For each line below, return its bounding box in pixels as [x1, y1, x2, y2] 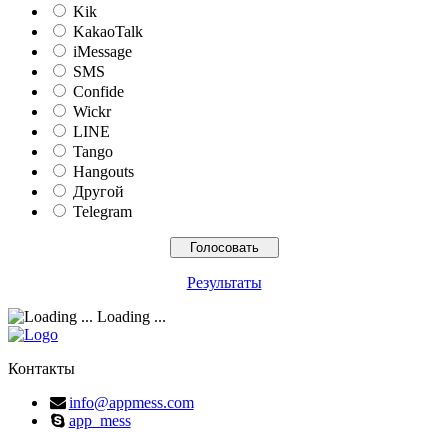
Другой [73, 183, 124, 201]
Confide [73, 83, 124, 101]
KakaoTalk [73, 23, 143, 41]
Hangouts [73, 163, 134, 181]
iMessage [73, 43, 132, 61]
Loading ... [93, 308, 166, 326]
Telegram [73, 203, 132, 221]
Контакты [8, 360, 75, 378]
